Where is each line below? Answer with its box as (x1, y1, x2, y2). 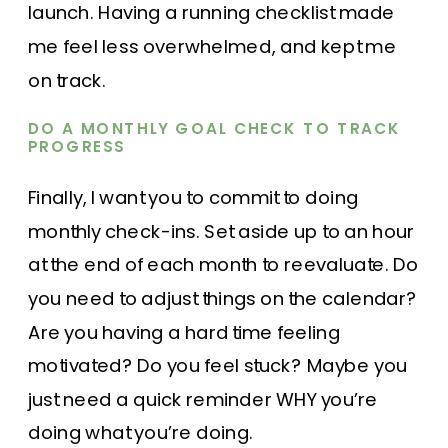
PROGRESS (28, 135, 126, 159)
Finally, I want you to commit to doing (28, 184, 359, 212)
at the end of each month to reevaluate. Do (28, 251, 419, 279)
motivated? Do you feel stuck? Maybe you (28, 352, 408, 380)
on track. (28, 67, 107, 94)
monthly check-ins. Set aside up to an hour (28, 218, 415, 245)
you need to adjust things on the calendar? (28, 285, 418, 313)
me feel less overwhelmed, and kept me (28, 33, 397, 61)
